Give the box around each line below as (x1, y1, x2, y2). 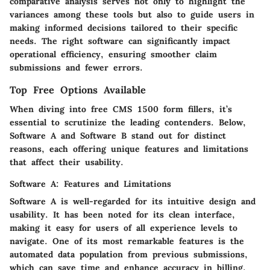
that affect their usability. (10, 157, 124, 168)
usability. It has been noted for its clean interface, (10, 209, 235, 221)
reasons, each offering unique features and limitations (10, 143, 248, 155)
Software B (80, 130, 127, 142)
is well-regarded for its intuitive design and (56, 196, 256, 207)
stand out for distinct (127, 130, 226, 142)
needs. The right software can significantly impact (10, 36, 230, 47)
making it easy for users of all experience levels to (10, 222, 237, 234)
